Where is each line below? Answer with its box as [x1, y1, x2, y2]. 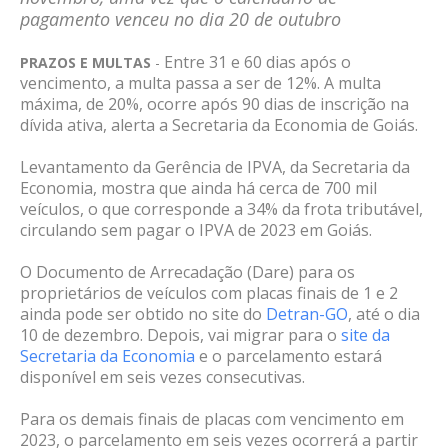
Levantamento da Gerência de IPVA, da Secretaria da [20, 156, 410, 179]
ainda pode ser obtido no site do [20, 303, 266, 326]
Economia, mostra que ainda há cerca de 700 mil [20, 177, 377, 200]
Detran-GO [266, 303, 348, 326]
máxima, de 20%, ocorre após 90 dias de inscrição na [20, 93, 409, 116]
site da [341, 324, 390, 347]
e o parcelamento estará [195, 345, 382, 368]
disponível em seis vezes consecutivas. [20, 366, 305, 389]
